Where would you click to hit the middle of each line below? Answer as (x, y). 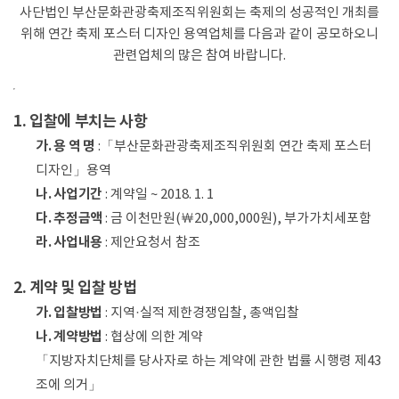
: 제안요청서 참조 (151, 242)
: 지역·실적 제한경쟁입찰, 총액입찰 (200, 313)
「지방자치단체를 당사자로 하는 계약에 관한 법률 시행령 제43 (208, 361)
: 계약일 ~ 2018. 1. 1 (158, 194)
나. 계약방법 (69, 336)
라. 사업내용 (69, 242)
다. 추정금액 (69, 218)
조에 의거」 (69, 385)
